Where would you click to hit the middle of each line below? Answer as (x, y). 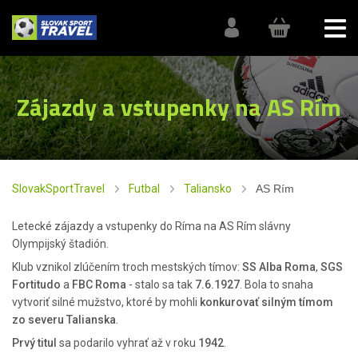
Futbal (144, 189)
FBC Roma (99, 284)
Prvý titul (34, 343)
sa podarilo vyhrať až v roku (127, 343)
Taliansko (208, 189)
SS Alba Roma (279, 267)
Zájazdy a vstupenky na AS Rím (179, 107)
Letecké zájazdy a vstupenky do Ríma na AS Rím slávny (151, 226)
